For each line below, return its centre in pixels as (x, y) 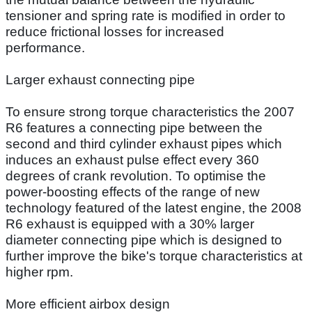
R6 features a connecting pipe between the (134, 127)
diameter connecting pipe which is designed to (144, 240)
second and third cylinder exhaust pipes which (144, 143)
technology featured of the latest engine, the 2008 (154, 208)
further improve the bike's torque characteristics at (154, 256)
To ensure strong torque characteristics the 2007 (150, 111)
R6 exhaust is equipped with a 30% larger (130, 224)
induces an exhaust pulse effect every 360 (132, 159)
